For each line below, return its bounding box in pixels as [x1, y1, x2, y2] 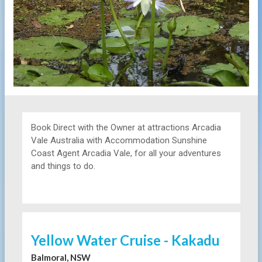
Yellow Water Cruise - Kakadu [30, 231, 220, 249]
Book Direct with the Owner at [30, 122, 147, 133]
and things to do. [30, 160, 95, 171]
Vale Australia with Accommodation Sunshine [30, 135, 207, 146]
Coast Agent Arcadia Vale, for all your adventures [30, 147, 221, 158]
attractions [147, 122, 192, 133]
